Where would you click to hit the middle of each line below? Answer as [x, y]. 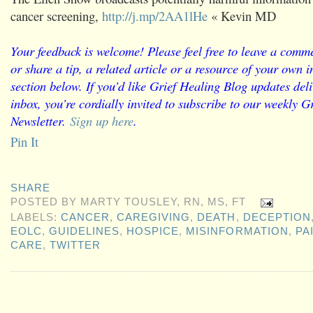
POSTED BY [46, 202]
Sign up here [102, 120]
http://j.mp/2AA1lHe [155, 15]
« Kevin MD [242, 15]
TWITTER [75, 245]
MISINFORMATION [237, 231]
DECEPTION [277, 217]
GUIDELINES [85, 231]
